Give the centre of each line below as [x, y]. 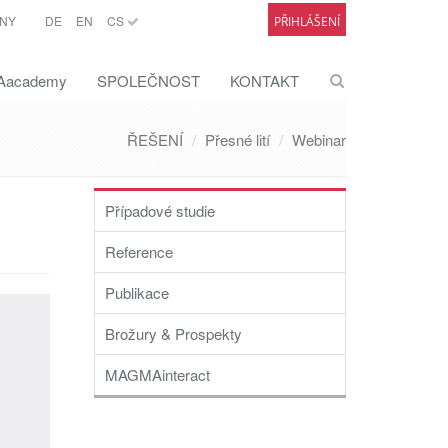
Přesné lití [237, 139]
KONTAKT [264, 80]
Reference [139, 251]
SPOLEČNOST [148, 80]
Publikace [137, 292]
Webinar [319, 139]
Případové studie [160, 210]
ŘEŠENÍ [155, 139]
